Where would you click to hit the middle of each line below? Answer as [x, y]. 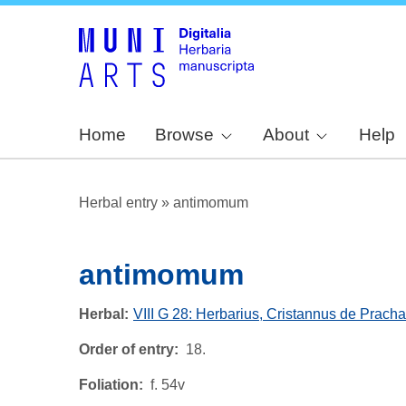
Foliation [109, 385]
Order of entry [126, 350]
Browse [184, 135]
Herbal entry [118, 203]
